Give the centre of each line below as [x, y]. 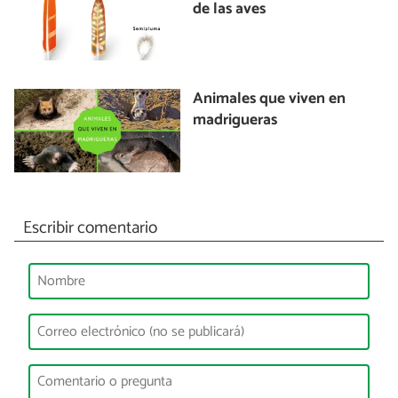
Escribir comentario [90, 227]
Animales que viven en [270, 99]
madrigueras [235, 121]
